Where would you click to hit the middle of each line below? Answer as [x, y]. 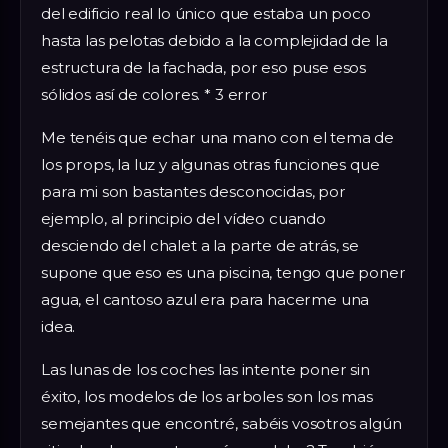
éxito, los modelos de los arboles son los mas [207, 397]
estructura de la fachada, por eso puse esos [204, 68]
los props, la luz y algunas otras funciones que [210, 165]
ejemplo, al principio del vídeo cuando [183, 219]
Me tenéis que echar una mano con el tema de [218, 138]
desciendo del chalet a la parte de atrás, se [200, 246]
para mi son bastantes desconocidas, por [193, 192]
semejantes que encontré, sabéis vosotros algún [221, 424]
